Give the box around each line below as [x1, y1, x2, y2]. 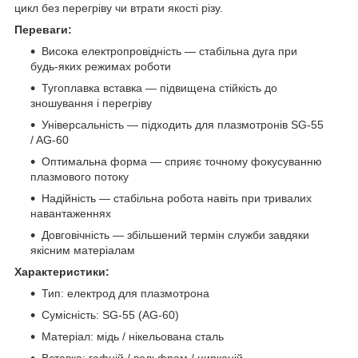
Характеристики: [14, 265, 109, 278]
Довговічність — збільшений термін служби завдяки [42, 228, 309, 241]
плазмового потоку [30, 169, 129, 183]
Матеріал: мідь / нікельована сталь [42, 329, 224, 343]
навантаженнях [30, 206, 111, 220]
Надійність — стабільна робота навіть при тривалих [42, 191, 312, 205]
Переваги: [14, 22, 72, 36]
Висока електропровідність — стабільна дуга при [42, 44, 297, 58]
